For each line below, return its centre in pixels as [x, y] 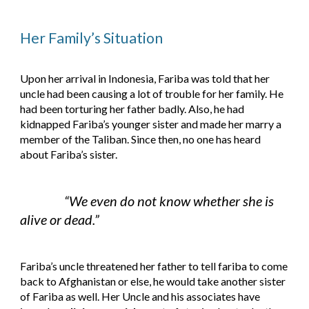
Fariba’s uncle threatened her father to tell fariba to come [154, 266]
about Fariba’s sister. [69, 154]
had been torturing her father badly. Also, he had [132, 108]
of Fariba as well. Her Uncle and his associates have [140, 297]
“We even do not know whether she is [169, 200]
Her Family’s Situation [92, 38]
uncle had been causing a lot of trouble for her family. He [152, 93]
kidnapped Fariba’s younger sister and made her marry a [151, 123]
